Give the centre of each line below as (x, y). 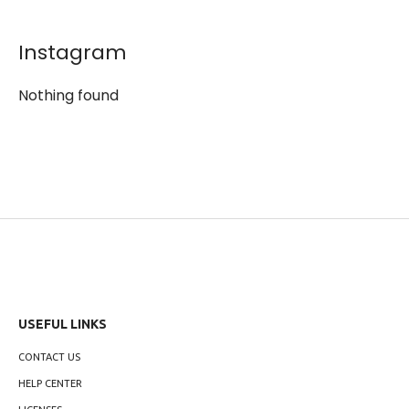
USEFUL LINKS (63, 325)
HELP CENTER (50, 384)
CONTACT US (49, 357)
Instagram (73, 53)
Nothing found (68, 96)
